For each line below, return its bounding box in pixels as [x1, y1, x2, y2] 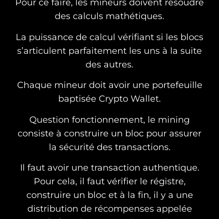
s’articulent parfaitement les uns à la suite [17, 45, 202, 56]
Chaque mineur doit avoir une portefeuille [17, 80, 202, 91]
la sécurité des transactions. [48, 141, 171, 153]
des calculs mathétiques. [55, 11, 164, 22]
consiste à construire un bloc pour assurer [18, 128, 201, 139]
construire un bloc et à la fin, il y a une [26, 189, 193, 200]
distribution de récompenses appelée [27, 203, 192, 214]
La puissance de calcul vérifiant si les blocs [16, 31, 203, 43]
